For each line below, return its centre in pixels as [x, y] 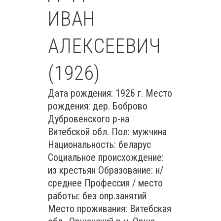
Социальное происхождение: [106, 157]
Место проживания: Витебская [110, 209]
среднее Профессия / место [105, 183]
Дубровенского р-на [89, 119]
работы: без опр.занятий [97, 196]
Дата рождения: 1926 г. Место [110, 93]
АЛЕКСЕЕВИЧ [104, 46]
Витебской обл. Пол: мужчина [107, 132]
